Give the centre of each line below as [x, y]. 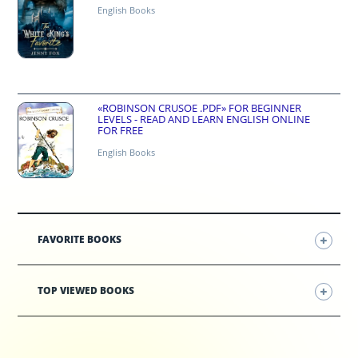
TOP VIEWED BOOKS [86, 291]
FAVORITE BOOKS [80, 240]
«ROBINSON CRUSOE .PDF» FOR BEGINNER [200, 108]
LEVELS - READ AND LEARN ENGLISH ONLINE [204, 119]
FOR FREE [121, 131]
